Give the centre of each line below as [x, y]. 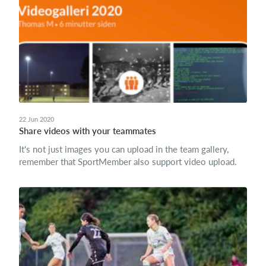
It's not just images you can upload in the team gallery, [124, 149]
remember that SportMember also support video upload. [128, 162]
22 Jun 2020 [37, 119]
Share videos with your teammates [88, 131]
